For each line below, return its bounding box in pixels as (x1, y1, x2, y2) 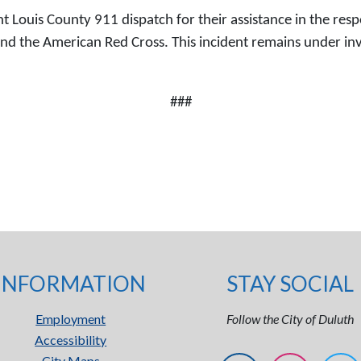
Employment (35, 311, 106, 326)
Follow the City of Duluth (226, 311, 355, 326)
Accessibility (35, 332, 107, 347)
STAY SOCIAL (226, 271, 355, 297)
